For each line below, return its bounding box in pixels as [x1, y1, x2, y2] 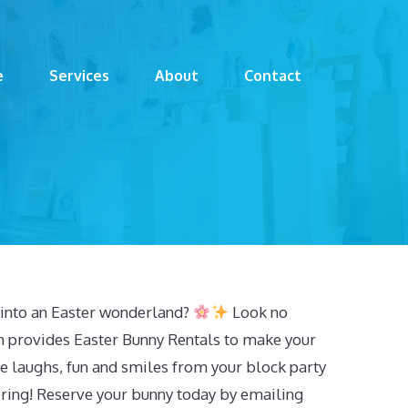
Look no [228, 302, 288, 321]
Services [49, 66, 109, 85]
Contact [244, 66, 301, 85]
